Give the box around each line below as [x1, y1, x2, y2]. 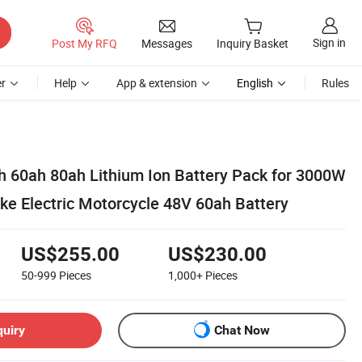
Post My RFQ [52, 35, 117, 51]
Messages [141, 35, 192, 51]
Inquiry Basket [217, 36, 288, 52]
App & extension [116, 75, 197, 90]
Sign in [313, 35, 346, 51]
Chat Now [214, 322, 270, 339]
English [237, 75, 273, 90]
